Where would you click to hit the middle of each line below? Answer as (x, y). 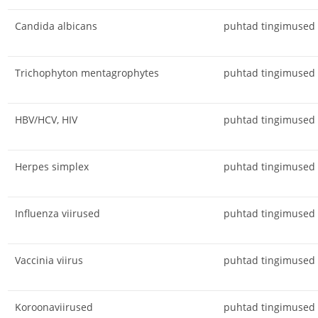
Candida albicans (56, 26)
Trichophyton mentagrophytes (87, 72)
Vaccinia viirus (49, 260)
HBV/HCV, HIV (46, 119)
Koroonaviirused (54, 307)
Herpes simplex (51, 166)
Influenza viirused (57, 213)
